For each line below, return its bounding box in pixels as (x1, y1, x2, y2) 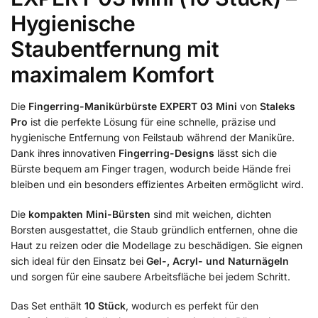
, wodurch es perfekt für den (126, 300, 258, 312)
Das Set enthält (11, 300, 84, 312)
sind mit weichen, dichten (150, 207, 271, 220)
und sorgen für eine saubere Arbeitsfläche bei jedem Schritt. (11, 270, 290, 283)
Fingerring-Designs (119, 147, 214, 160)
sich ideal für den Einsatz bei (11, 254, 146, 267)
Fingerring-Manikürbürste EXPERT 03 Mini (28, 100, 237, 113)
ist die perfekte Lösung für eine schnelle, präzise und (28, 116, 276, 128)
